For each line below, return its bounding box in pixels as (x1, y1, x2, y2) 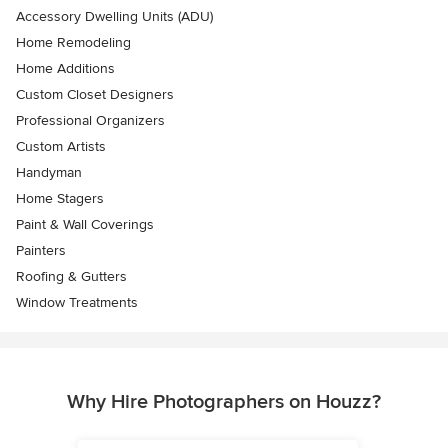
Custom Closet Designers (16, 86, 174, 104)
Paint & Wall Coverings (16, 216, 154, 234)
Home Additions (16, 60, 115, 78)
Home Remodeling (16, 34, 131, 52)
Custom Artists (16, 138, 106, 156)
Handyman (16, 164, 82, 182)
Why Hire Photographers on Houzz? (67, 390, 381, 415)
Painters (16, 242, 66, 260)
